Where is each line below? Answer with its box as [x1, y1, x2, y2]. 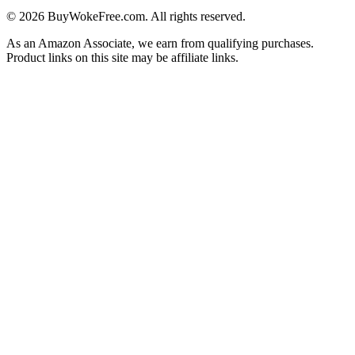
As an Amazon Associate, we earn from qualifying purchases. [6, 36, 314, 50]
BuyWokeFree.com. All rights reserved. [44, 10, 246, 23]
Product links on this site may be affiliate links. [6, 51, 239, 64]
